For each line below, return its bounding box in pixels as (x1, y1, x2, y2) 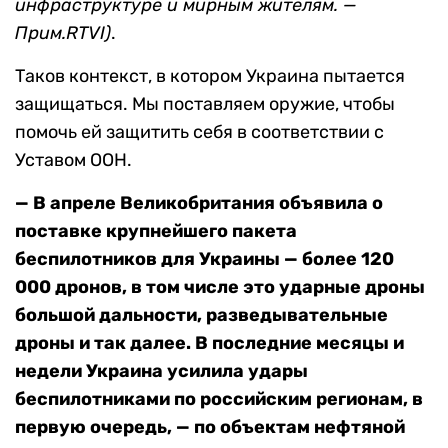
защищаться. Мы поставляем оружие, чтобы (15, 93, 395, 116)
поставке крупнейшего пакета (15, 220, 297, 243)
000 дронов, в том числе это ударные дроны (15, 276, 425, 299)
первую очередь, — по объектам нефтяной (15, 416, 405, 439)
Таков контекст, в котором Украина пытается (15, 65, 405, 88)
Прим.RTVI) (15, 22, 111, 45)
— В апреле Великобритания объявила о (15, 192, 383, 215)
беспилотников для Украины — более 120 (15, 248, 394, 271)
